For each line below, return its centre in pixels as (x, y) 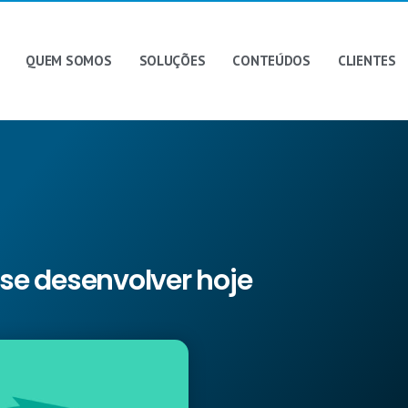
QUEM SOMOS (69, 61)
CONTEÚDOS (271, 61)
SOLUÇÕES (172, 61)
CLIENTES (367, 61)
